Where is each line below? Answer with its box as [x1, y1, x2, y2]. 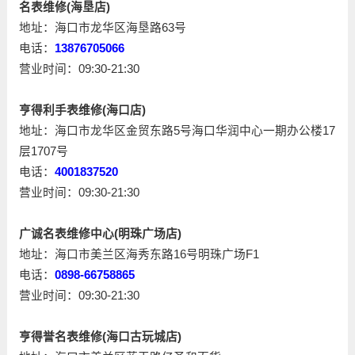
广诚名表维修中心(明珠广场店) [18, 227, 181, 241]
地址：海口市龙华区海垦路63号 [18, 21, 186, 35]
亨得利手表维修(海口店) [18, 104, 146, 117]
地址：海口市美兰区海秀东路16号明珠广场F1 [18, 248, 259, 261]
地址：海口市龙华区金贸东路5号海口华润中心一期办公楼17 [18, 124, 335, 138]
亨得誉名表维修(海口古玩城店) [18, 330, 181, 344]
